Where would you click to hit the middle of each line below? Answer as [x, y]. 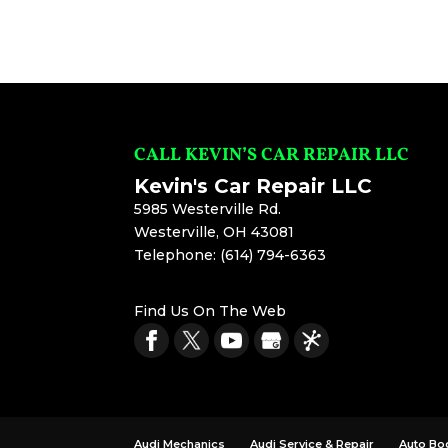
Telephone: [177, 255]
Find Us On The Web [210, 311]
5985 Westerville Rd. [208, 209]
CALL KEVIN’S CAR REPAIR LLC [272, 156]
